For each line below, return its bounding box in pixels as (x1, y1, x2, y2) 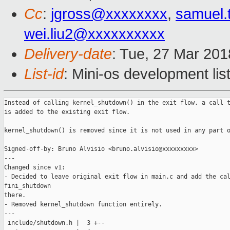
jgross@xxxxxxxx (51, 6, 167, 23)
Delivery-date (24, 46, 112, 63)
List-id (24, 66, 64, 83)
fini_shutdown (4, 182, 51, 190)
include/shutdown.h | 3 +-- (4, 219, 105, 227)
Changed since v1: (4, 164, 65, 171)
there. (4, 191, 26, 199)
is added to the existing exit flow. (4, 108, 130, 116)
